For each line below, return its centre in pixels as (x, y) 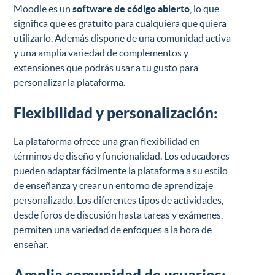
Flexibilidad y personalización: (116, 113)
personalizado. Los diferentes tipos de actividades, (119, 200)
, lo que (205, 9)
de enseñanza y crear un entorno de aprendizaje (114, 186)
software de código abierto (130, 9)
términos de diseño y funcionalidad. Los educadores (122, 156)
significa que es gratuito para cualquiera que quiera (120, 24)
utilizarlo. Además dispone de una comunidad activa (122, 38)
